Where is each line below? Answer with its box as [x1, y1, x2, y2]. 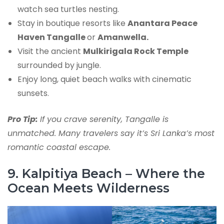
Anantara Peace [127, 17, 197, 29]
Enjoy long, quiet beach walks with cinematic [17, 73, 191, 85]
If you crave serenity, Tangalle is [40, 113, 168, 125]
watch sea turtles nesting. [17, 3, 119, 15]
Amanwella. [97, 31, 148, 43]
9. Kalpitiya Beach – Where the [7, 166, 205, 181]
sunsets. [17, 87, 49, 99]
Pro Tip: [7, 113, 38, 125]
